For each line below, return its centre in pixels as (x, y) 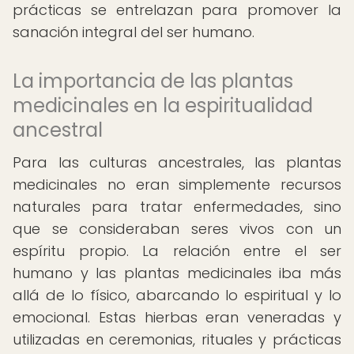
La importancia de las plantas (153, 81)
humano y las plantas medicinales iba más (177, 273)
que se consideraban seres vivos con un (177, 229)
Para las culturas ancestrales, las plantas (177, 162)
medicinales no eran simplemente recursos (177, 185)
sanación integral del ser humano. (134, 32)
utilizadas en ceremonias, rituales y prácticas (177, 339)
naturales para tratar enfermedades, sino (177, 207)
